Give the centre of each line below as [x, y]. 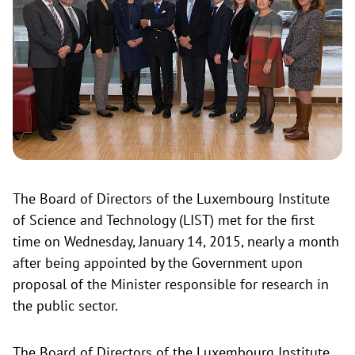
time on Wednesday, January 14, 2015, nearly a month [176, 242]
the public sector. [65, 306]
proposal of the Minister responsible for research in [171, 284]
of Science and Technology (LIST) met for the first [164, 220]
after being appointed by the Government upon [158, 263]
